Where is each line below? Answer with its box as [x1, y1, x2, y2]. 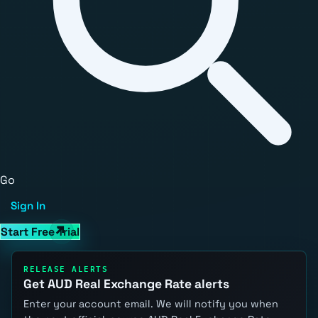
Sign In [11, 199, 46, 213]
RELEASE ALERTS [23, 261, 109, 275]
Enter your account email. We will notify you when [23, 297, 278, 310]
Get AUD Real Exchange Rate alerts [23, 276, 229, 292]
